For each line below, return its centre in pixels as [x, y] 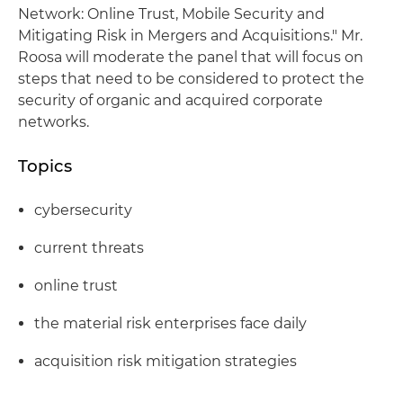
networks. [54, 122]
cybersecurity [83, 210]
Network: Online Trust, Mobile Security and [171, 14]
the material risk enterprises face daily [170, 323]
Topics [45, 166]
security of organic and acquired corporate [170, 100]
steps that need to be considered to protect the [191, 79]
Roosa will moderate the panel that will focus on [191, 57]
